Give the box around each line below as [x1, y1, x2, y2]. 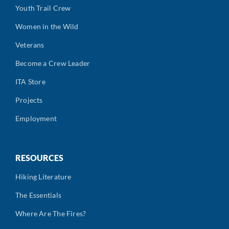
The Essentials [15, 190, 61, 199]
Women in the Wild [15, 21, 79, 31]
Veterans [15, 40, 44, 49]
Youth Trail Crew [15, 3, 71, 12]
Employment [15, 113, 57, 123]
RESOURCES [15, 152, 63, 163]
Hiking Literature [15, 172, 72, 181]
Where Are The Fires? [15, 209, 86, 218]
